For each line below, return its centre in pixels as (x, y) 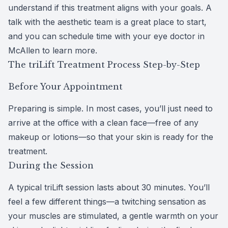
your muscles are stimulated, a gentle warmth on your (113, 216)
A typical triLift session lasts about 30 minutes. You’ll (109, 187)
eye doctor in (179, 36)
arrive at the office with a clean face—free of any (103, 122)
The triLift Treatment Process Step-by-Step (104, 64)
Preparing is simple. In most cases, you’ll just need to (110, 108)
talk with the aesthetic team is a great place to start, (107, 22)
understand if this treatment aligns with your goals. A (110, 7)
